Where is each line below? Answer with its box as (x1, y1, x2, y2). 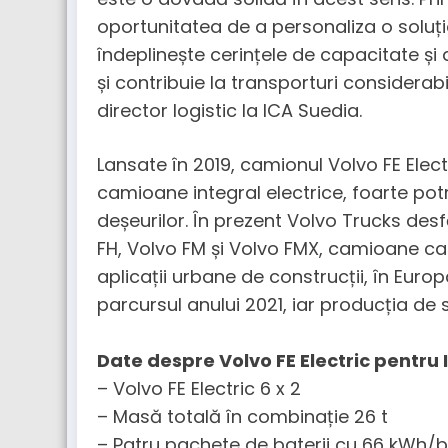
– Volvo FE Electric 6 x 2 (97, 375, 301, 401)
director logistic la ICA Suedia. (97, 98, 362, 124)
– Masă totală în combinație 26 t (97, 403, 388, 429)
